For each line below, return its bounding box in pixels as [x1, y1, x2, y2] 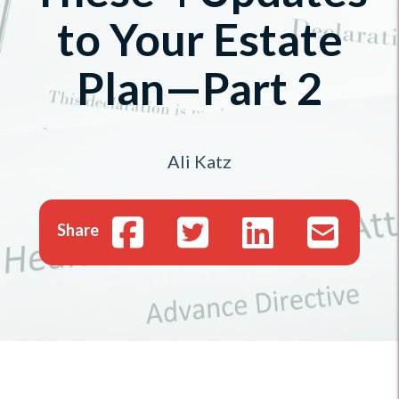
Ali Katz [167, 151, 232, 172]
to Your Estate [56, 12, 343, 66]
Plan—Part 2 [77, 61, 322, 115]
